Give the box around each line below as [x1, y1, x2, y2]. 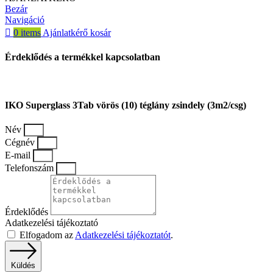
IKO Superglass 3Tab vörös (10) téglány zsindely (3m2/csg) [5, 99, 246, 110]
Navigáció [5, 15, 44, 26]
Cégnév [5, 137, 37, 148]
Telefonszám [5, 163, 56, 174]
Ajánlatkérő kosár [43, 27, 111, 38]
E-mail [5, 150, 33, 161]
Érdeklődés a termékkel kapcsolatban [5, 52, 160, 63]
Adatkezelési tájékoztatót [75, 230, 171, 241]
